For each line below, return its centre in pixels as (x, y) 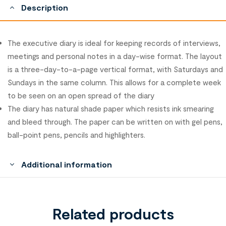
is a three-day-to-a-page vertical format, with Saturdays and (115, 69)
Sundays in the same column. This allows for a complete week (114, 82)
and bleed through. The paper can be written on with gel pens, (115, 122)
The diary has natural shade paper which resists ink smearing (111, 109)
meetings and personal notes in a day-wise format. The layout (115, 56)
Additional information (67, 164)
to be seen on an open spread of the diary (81, 96)
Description (45, 8)
